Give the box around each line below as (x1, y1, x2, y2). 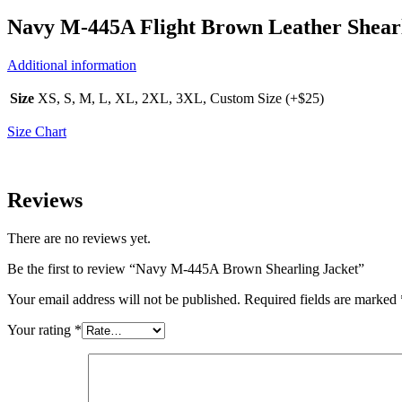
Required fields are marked (244, 292, 400, 308)
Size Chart (7, 124, 66, 140)
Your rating (7, 322, 74, 338)
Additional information (7, 57, 136, 74)
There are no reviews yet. (7, 231, 151, 247)
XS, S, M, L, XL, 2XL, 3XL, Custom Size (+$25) (38, 91, 324, 107)
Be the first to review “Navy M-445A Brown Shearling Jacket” (7, 261, 364, 277)
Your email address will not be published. (7, 292, 240, 308)
